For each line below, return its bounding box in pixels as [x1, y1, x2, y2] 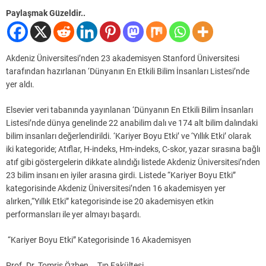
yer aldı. [6, 80, 34, 90]
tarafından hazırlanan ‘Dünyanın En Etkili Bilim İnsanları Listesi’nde [6, 66, 249, 77]
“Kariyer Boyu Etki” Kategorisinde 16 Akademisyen [6, 235, 191, 245]
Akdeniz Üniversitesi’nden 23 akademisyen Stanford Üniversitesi [6, 53, 239, 64]
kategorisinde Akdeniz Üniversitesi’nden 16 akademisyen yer [6, 183, 226, 194]
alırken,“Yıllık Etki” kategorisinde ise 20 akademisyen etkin [6, 197, 214, 207]
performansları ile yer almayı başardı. [6, 210, 141, 220]
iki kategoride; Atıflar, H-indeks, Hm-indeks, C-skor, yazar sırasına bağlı [6, 144, 260, 154]
